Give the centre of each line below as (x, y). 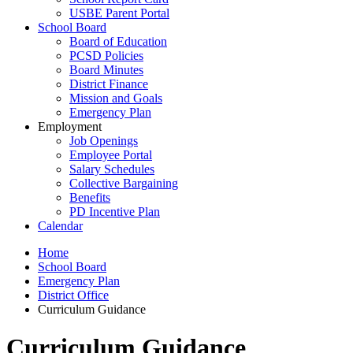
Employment (70, 126)
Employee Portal (111, 155)
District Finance (109, 84)
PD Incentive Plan (115, 212)
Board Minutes (106, 70)
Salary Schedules (112, 169)
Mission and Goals (116, 98)
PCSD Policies (106, 56)
